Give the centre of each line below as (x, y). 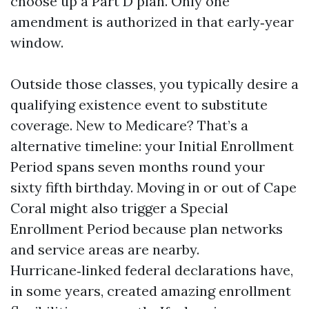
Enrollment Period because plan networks (147, 229)
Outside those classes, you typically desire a (154, 84)
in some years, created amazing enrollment (151, 291)
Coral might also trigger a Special (119, 208)
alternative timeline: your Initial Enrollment (152, 146)
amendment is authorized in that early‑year (152, 22)
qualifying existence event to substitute (139, 104)
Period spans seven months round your (138, 167)
